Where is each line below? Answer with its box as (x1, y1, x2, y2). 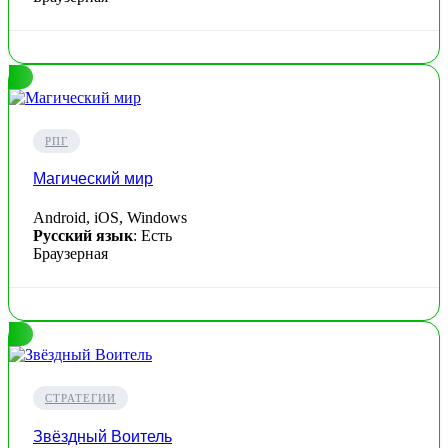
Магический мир (33, 170, 153, 188)
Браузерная (33, 245, 108, 263)
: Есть (133, 227, 172, 245)
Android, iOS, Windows (33, 209, 187, 227)
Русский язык (33, 227, 133, 245)
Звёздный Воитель (33, 427, 172, 445)
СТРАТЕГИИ (45, 392, 116, 405)
